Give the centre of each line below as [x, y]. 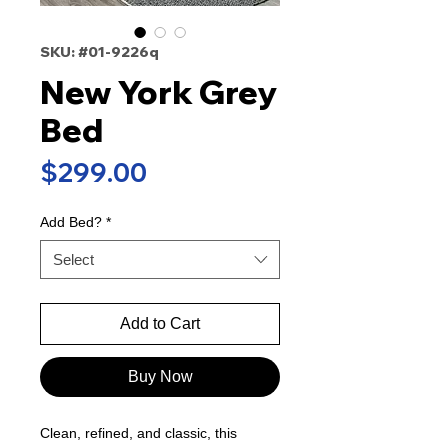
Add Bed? [71, 221]
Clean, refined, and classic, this [138, 432]
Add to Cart [160, 323]
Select [73, 259]
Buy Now [160, 376]
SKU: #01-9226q [99, 51]
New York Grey [158, 91]
